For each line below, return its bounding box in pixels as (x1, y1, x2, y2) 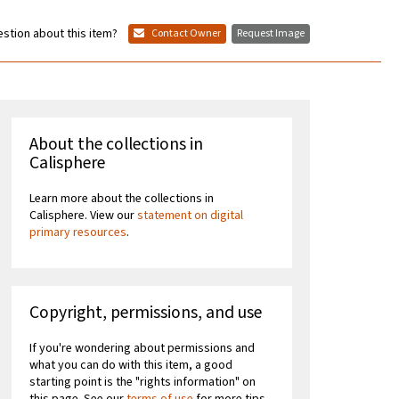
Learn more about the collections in (29, 190, 215, 208)
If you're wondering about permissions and (29, 339, 256, 358)
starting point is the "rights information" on (29, 373, 256, 392)
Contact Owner (150, 26, 221, 42)
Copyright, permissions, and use (29, 300, 263, 326)
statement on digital (137, 207, 244, 225)
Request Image (237, 26, 305, 42)
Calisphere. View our (29, 207, 138, 225)
